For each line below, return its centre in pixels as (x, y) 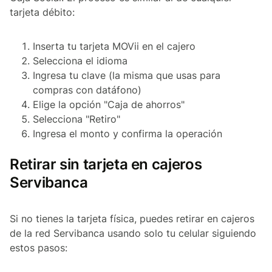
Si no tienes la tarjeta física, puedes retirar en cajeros (132, 219)
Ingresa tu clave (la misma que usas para (127, 76)
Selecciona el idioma (80, 61)
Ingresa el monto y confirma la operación (127, 134)
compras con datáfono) (87, 90)
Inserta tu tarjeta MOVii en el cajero (114, 46)
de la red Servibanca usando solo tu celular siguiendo (133, 233)
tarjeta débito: (42, 12)
